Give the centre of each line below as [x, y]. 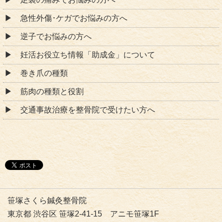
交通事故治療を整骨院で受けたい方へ [88, 110]
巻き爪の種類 [44, 73]
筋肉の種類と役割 [52, 91]
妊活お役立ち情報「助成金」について [88, 55]
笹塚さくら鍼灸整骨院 [47, 201]
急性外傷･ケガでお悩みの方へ [74, 18]
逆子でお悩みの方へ [56, 36]
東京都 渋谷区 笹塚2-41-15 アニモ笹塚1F [83, 214]
